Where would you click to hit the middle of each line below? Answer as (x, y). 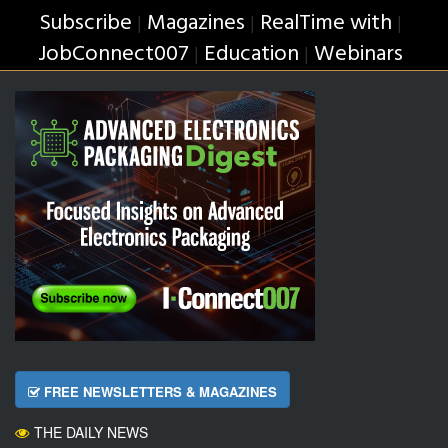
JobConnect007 (113, 54)
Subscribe (85, 23)
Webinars (358, 54)
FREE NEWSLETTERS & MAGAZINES (158, 391)
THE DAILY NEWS (91, 432)
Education (251, 54)
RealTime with (325, 23)
